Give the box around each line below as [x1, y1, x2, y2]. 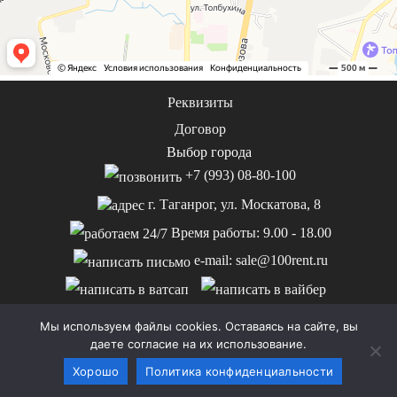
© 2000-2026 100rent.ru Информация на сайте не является [26, 360, 371, 376]
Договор [175, 121, 227, 137]
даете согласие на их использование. [90, 337, 307, 351]
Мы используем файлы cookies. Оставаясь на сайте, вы [39, 319, 358, 333]
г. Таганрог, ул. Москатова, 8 [144, 196, 321, 212]
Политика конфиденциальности [145, 363, 334, 378]
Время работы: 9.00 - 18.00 [167, 224, 331, 240]
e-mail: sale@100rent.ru [193, 253, 328, 269]
